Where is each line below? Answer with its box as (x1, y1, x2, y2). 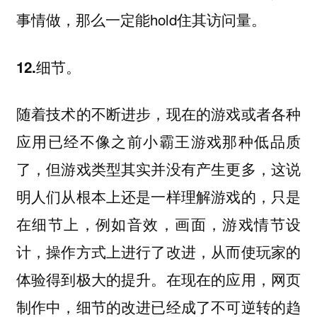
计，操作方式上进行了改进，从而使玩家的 (16, 241, 301, 263)
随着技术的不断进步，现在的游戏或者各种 (16, 103, 301, 125)
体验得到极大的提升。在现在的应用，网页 (16, 268, 301, 290)
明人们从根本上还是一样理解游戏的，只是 (16, 185, 301, 207)
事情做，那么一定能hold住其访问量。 (16, 8, 266, 30)
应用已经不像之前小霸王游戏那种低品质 (16, 130, 301, 152)
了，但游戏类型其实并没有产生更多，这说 (16, 158, 301, 180)
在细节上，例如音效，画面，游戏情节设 (16, 213, 301, 235)
